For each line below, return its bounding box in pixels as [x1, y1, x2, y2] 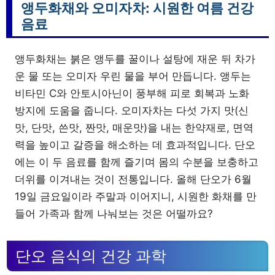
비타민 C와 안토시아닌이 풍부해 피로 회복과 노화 [15, 87, 249, 99]
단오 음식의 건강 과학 [15, 247, 166, 265]
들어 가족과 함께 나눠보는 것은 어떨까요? [15, 207, 213, 220]
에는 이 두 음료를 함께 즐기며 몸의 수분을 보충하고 [15, 155, 258, 168]
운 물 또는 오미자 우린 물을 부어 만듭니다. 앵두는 [15, 69, 251, 82]
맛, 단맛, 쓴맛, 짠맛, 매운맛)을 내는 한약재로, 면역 [15, 121, 254, 134]
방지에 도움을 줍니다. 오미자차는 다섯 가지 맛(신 [15, 104, 249, 117]
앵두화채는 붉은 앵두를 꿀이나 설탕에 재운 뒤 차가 [15, 52, 255, 65]
